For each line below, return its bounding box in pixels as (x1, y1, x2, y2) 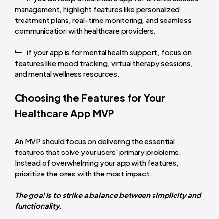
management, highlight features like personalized (15, 4, 180, 14)
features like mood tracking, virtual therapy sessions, (15, 58, 193, 67)
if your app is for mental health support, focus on (27, 47, 192, 57)
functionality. (15, 200, 62, 210)
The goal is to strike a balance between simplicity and (15, 190, 201, 199)
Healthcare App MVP (15, 107, 114, 119)
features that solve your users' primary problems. (15, 147, 181, 156)
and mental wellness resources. (15, 68, 120, 78)
